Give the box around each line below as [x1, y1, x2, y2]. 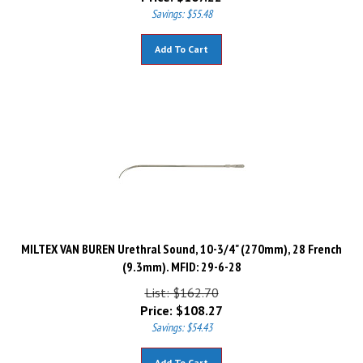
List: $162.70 [144, 277, 219, 293]
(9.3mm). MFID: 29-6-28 [122, 251, 241, 267]
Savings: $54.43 [151, 313, 212, 327]
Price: [140, 295, 173, 311]
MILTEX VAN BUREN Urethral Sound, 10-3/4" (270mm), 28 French [21, 233, 342, 250]
